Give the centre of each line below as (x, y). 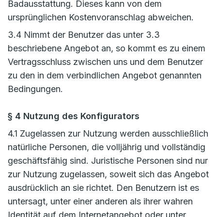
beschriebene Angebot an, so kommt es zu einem (107, 48)
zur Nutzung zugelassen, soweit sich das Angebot (108, 174)
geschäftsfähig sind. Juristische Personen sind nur (108, 161)
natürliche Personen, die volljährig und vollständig (107, 147)
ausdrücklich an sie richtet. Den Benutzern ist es (103, 188)
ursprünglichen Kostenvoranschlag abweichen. (101, 17)
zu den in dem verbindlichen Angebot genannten (105, 75)
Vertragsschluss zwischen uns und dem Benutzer (105, 62)
